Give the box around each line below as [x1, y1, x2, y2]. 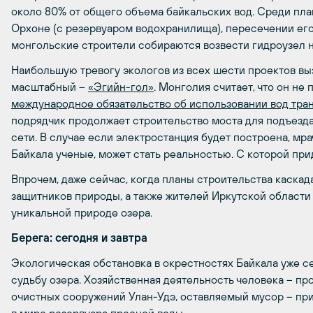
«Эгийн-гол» [88, 80, 154, 93]
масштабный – [11, 80, 88, 93]
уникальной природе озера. [11, 206, 152, 219]
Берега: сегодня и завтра [11, 231, 147, 244]
